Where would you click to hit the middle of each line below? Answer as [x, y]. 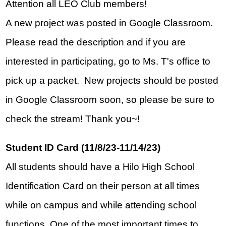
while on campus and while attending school [101, 205]
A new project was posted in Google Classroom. [111, 23]
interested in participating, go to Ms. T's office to [108, 62]
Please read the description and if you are [96, 42]
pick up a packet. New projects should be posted [112, 81]
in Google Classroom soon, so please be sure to [110, 100]
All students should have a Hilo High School [100, 167]
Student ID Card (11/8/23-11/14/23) [83, 148]
